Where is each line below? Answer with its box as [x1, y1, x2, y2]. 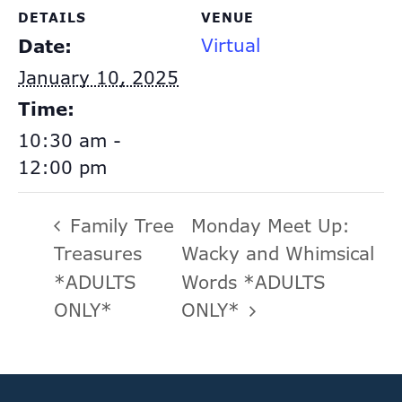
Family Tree [64, 213, 174, 238]
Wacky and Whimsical [181, 241, 375, 267]
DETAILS [18, 9, 86, 26]
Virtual [201, 33, 260, 57]
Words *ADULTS [181, 269, 327, 294]
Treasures [54, 241, 142, 267]
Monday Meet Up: [191, 213, 351, 238]
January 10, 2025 [18, 66, 179, 90]
